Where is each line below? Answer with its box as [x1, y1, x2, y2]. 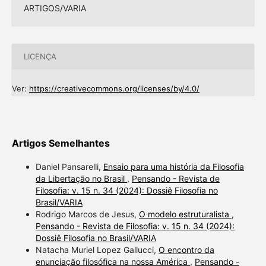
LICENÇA [23, 52, 56, 62]
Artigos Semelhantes [11, 137, 110, 149]
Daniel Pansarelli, [35, 161, 103, 172]
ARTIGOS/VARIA [23, 2, 86, 13]
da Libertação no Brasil [35, 173, 127, 183]
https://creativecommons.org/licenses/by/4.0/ [28, 83, 199, 93]
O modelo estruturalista [138, 208, 232, 219]
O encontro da [158, 244, 214, 255]
